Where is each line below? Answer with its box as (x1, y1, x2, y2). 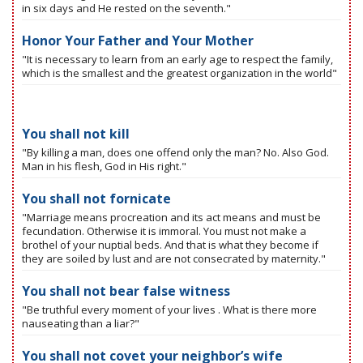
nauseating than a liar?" (22, 316, 139, 331)
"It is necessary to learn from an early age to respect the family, (22, 52, 333, 67)
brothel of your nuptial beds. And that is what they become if (22, 237, 318, 253)
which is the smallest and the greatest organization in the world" (22, 66, 337, 81)
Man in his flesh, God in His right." (22, 159, 186, 174)
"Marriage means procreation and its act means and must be (22, 210, 321, 225)
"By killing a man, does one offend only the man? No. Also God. (22, 145, 329, 160)
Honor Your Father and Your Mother (22, 32, 254, 50)
